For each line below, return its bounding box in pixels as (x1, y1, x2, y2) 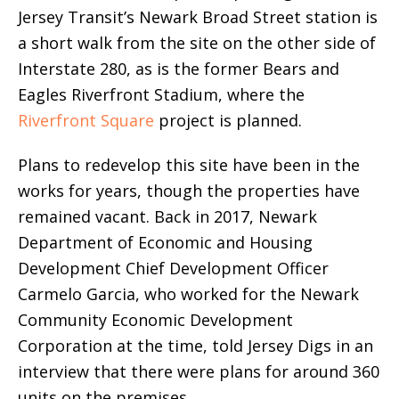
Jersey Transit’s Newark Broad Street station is (18, 6, 378, 28)
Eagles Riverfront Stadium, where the (18, 84, 305, 106)
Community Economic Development (18, 309, 293, 331)
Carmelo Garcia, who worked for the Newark (18, 283, 359, 305)
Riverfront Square (18, 110, 154, 132)
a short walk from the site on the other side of (18, 32, 376, 54)
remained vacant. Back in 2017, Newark (18, 206, 317, 228)
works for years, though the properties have (18, 180, 360, 202)
